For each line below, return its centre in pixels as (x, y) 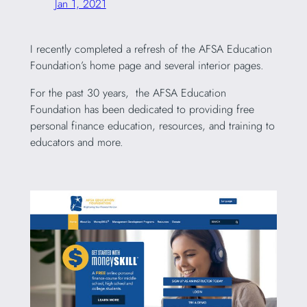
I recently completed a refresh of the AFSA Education (151, 49)
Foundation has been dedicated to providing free (142, 110)
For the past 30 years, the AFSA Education (128, 93)
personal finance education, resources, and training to (152, 126)
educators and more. (78, 143)
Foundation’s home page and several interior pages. (148, 66)
